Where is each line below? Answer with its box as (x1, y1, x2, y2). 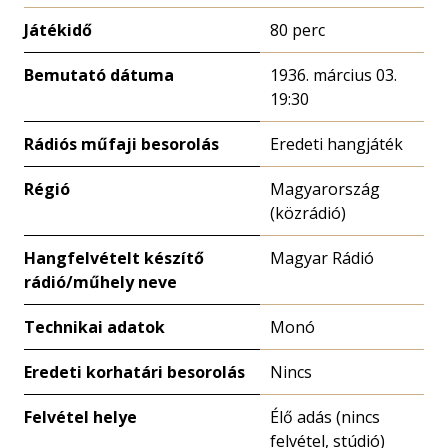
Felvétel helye (24, 406, 137, 428)
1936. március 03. (270, 64, 397, 86)
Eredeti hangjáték (270, 133, 403, 155)
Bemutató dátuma (24, 64, 174, 86)
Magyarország (270, 178, 380, 200)
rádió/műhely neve (24, 271, 177, 293)
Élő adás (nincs (270, 406, 380, 428)
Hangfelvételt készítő (24, 247, 204, 269)
